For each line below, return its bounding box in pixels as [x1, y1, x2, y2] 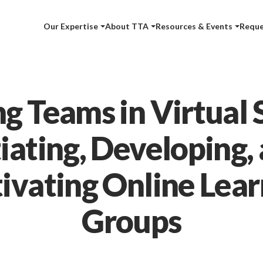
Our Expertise [43, 21, 99, 31]
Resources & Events [156, 21, 233, 31]
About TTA [105, 21, 149, 31]
